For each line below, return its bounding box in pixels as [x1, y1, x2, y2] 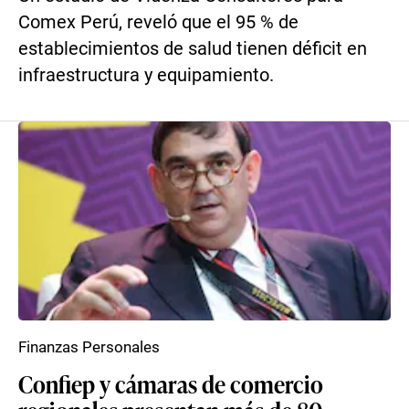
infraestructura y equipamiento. [18, 65, 274, 86]
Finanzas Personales [18, 338, 160, 356]
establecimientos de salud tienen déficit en [18, 38, 367, 59]
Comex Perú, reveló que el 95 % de [18, 12, 299, 33]
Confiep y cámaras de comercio [18, 367, 323, 400]
